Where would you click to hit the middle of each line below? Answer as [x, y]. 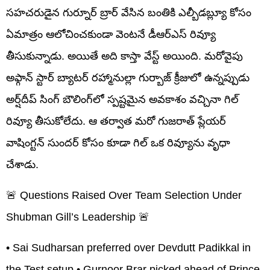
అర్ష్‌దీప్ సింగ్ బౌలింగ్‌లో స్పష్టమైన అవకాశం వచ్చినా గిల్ [122, 99]
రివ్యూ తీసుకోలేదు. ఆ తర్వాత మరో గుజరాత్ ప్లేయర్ [116, 121]
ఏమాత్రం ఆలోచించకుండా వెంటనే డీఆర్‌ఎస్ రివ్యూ [111, 34]
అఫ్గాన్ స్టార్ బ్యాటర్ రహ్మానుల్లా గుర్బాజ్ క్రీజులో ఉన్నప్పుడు [128, 77]
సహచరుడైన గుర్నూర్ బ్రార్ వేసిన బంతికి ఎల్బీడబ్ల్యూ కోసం [129, 12]
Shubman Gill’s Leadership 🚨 [78, 217]
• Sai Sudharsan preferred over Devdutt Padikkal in [128, 247]
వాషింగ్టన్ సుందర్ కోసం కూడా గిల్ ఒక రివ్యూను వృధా [118, 143]
